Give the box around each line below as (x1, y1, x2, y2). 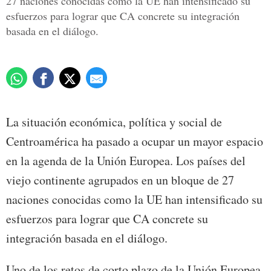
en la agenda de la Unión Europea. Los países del (6, 152, 246, 169)
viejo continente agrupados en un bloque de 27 (6, 172, 234, 189)
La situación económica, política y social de (6, 114, 222, 131)
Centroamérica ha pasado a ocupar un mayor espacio (6, 133, 263, 150)
